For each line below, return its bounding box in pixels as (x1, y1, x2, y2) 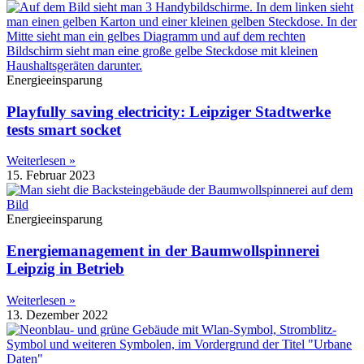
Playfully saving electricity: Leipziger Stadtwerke (6, 102, 331, 120)
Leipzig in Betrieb (6, 260, 124, 278)
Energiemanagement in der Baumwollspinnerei (6, 242, 319, 260)
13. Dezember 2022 (6, 307, 108, 322)
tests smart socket (6, 120, 121, 138)
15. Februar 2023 (6, 168, 95, 183)
